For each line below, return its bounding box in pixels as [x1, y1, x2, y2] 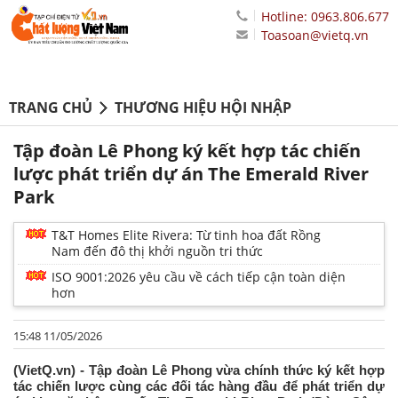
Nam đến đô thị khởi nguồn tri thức [52, 243, 263, 260]
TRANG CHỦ [9, 98, 92, 118]
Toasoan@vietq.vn [261, 27, 369, 44]
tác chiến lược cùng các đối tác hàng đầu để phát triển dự [13, 378, 385, 394]
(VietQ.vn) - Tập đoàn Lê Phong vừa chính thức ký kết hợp [13, 362, 385, 378]
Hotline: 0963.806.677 [261, 8, 389, 25]
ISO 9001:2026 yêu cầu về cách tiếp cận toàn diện [52, 268, 346, 286]
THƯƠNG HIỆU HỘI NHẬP [115, 98, 291, 118]
